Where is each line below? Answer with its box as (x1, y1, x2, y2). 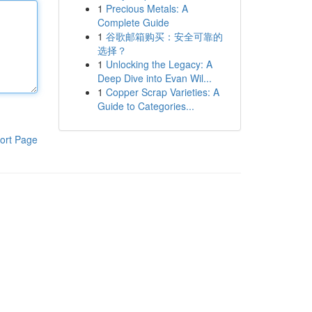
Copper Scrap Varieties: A (105, 85, 219, 99)
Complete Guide (97, 15, 169, 29)
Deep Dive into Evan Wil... (97, 71, 212, 85)
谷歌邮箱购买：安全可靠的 (105, 29, 223, 43)
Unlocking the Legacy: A (105, 57, 212, 71)
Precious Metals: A (105, 1, 188, 15)
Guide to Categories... (97, 99, 194, 113)
